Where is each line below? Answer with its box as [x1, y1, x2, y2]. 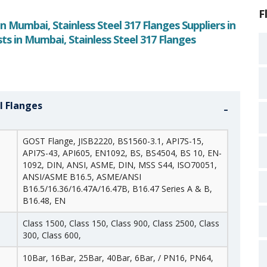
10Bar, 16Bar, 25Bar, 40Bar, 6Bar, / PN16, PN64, [23, 252, 213, 263]
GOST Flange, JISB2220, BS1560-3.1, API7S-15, [23, 135, 204, 147]
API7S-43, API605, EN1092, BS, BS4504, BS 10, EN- [23, 147, 222, 159]
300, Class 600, [23, 229, 81, 241]
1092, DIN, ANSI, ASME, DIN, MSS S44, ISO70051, [23, 159, 217, 170]
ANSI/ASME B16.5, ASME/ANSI [23, 171, 141, 182]
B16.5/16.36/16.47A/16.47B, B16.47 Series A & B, [23, 183, 212, 194]
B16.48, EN [23, 195, 66, 206]
